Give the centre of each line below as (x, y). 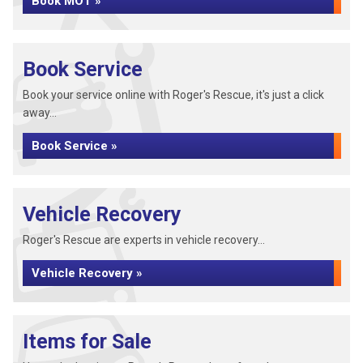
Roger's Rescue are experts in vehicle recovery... (144, 240)
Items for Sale (87, 342)
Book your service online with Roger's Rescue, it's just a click (173, 95)
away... (40, 113)
